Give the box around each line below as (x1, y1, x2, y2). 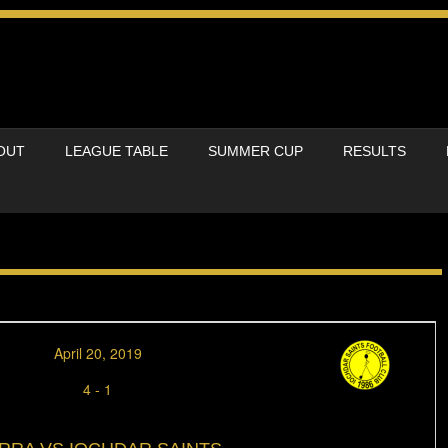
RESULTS (343, 143, 406, 159)
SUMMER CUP (208, 143, 303, 159)
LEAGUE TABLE (65, 143, 168, 159)
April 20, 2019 (53, 343, 142, 364)
